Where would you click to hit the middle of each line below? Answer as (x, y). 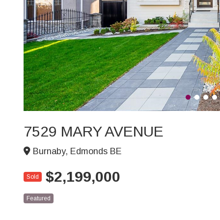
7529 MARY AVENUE (94, 131)
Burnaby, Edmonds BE (76, 151)
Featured (39, 198)
